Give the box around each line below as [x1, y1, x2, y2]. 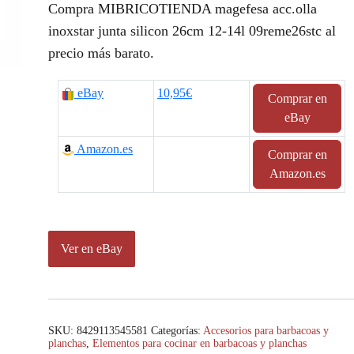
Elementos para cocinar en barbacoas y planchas [92, 337, 307, 350]
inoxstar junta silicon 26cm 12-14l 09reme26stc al [48, 23, 336, 39]
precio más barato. [48, 45, 154, 61]
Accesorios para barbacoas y [203, 325, 329, 337]
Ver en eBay [61, 242, 122, 256]
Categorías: [151, 325, 203, 337]
